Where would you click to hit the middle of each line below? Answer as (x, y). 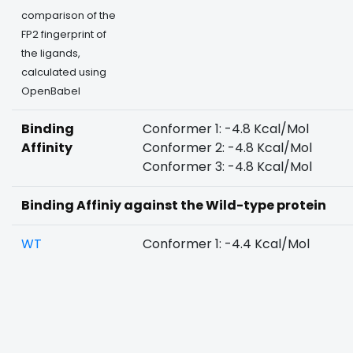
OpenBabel (51, 91)
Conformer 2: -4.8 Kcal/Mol (227, 148)
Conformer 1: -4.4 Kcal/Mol (226, 244)
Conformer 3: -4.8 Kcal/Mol (227, 167)
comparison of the (69, 15)
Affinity (47, 148)
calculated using (64, 72)
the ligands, (51, 53)
